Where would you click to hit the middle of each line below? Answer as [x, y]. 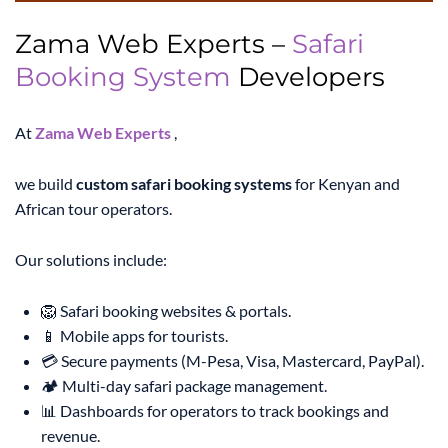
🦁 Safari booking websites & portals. [166, 311]
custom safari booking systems [184, 184]
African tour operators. [93, 209]
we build [45, 184]
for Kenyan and [346, 184]
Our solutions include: [91, 260]
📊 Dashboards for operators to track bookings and [215, 411]
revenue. [70, 436]
